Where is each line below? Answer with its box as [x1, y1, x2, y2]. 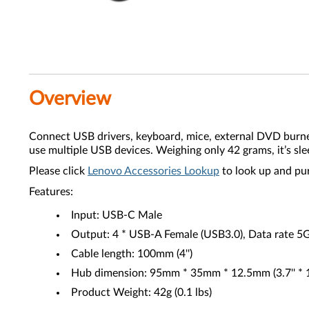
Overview [29, 89, 111, 108]
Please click [29, 166, 88, 177]
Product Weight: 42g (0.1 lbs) [71, 287, 212, 298]
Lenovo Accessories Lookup [88, 166, 219, 177]
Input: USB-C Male [71, 210, 162, 221]
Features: [29, 186, 73, 197]
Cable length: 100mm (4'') [71, 248, 192, 259]
